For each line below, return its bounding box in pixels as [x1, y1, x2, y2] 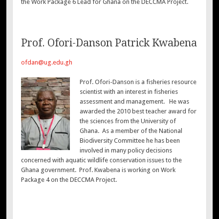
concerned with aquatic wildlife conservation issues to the [21, 156, 182, 164]
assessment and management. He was [79, 97, 189, 105]
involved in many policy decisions [79, 146, 172, 154]
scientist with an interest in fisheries [79, 88, 178, 95]
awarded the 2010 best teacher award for [79, 107, 197, 115]
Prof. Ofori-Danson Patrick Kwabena [21, 37, 197, 49]
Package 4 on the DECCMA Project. [21, 175, 117, 183]
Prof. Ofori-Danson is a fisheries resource [79, 78, 197, 86]
